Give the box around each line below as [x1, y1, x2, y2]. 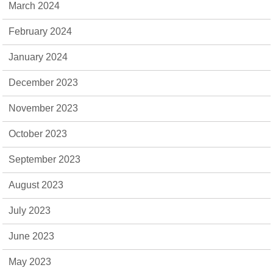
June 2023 [9, 230, 55, 241]
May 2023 [9, 256, 52, 267]
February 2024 [9, 26, 73, 37]
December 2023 [9, 77, 79, 88]
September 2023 [9, 154, 81, 165]
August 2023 [9, 179, 64, 190]
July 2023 [9, 205, 51, 216]
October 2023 [9, 128, 68, 139]
